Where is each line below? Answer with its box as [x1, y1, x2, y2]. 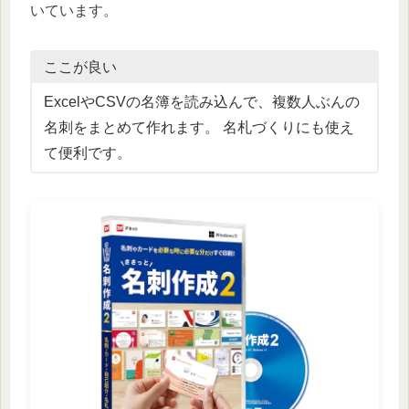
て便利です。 [43, 144, 131, 161]
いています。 [30, 3, 118, 18]
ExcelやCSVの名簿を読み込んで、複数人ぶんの [43, 93, 360, 110]
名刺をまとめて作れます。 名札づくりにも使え [43, 119, 354, 135]
